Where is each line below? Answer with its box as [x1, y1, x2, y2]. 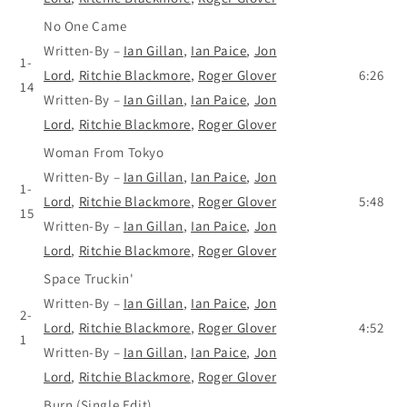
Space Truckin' [44, 269, 134, 287]
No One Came [44, 16, 127, 35]
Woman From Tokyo [44, 143, 164, 161]
